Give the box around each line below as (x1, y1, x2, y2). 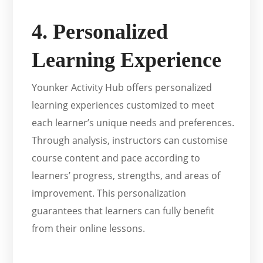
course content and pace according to (32, 151, 201, 165)
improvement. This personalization (32, 187, 187, 200)
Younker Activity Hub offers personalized (32, 81, 213, 95)
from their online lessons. (32, 222, 146, 235)
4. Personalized (32, 20, 168, 44)
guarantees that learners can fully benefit (32, 204, 215, 218)
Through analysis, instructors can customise (32, 134, 228, 147)
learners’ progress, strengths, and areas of (32, 169, 221, 183)
